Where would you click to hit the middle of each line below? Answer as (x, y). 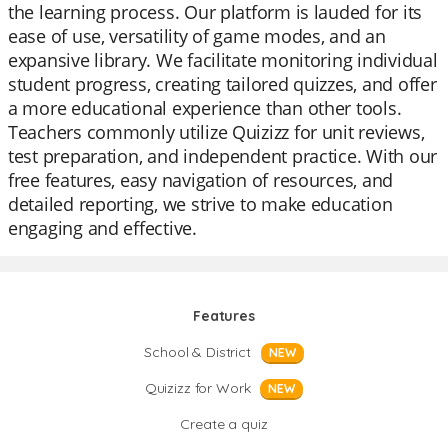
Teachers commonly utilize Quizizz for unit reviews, (216, 132)
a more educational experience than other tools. (205, 108)
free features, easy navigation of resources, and (201, 180)
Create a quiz (224, 424)
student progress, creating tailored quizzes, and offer (222, 84)
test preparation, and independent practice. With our (222, 156)
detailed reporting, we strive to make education (200, 204)
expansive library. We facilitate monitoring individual (223, 60)
